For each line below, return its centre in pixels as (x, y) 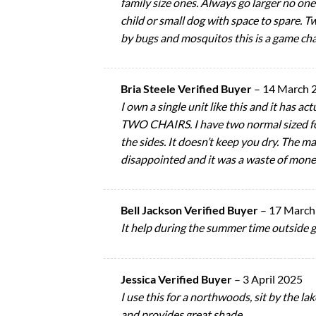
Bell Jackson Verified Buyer (190, 210)
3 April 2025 (273, 279)
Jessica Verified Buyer (177, 279)
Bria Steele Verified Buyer (187, 89)
